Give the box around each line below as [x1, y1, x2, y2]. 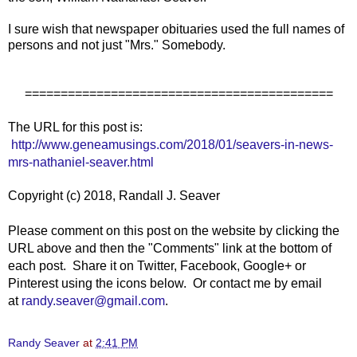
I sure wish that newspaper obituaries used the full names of [8, 22, 344, 36]
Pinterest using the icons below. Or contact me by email [8, 276, 322, 290]
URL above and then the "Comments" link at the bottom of [8, 241, 331, 255]
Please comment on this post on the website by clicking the [8, 223, 339, 237]
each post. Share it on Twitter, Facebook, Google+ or [8, 258, 306, 273]
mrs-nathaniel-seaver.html [8, 155, 154, 169]
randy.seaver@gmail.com [22, 293, 165, 308]
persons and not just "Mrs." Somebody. [8, 37, 232, 52]
